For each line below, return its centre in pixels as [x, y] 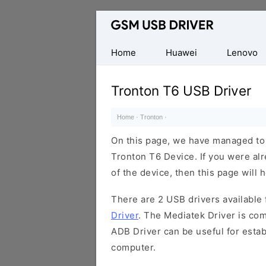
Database [117, 19]
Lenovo [242, 53]
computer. [134, 247]
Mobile [111, 51]
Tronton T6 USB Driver [181, 91]
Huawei [181, 53]
